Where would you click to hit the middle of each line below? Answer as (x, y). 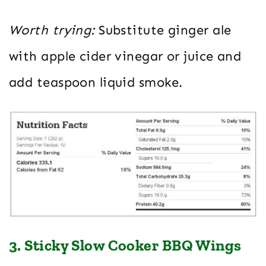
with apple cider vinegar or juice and (125, 56)
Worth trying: (52, 30)
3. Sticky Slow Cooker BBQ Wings (125, 246)
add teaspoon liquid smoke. (96, 83)
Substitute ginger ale (163, 30)
